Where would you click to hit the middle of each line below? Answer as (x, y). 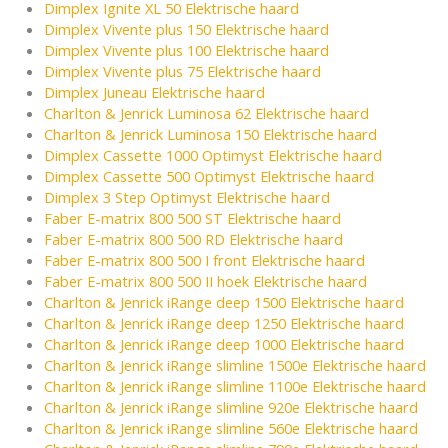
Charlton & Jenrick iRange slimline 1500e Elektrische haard (234, 365)
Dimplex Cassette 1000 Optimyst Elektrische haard (212, 155)
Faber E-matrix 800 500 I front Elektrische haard (204, 260)
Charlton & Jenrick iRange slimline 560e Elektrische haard (230, 428)
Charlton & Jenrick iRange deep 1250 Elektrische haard (223, 323)
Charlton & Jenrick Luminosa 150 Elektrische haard (210, 134)
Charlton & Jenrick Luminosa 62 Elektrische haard (206, 113)
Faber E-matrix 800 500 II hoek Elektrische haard (205, 281)
